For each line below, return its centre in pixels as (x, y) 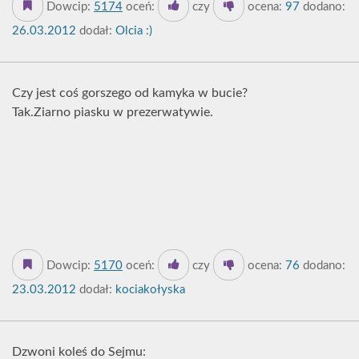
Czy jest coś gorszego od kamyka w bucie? (130, 93)
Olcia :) (132, 31)
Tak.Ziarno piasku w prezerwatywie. (113, 112)
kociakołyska (149, 290)
